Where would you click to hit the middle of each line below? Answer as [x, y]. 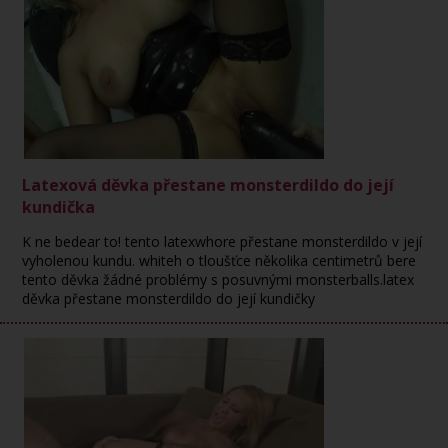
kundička [59, 207]
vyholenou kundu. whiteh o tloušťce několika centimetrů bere [219, 260]
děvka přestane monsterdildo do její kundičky [169, 298]
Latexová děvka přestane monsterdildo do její [208, 185]
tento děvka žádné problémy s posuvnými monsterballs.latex [218, 279]
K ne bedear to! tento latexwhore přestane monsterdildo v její [222, 241]
